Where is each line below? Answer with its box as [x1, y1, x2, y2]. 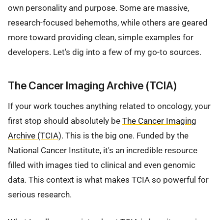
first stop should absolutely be [8, 115, 122, 126]
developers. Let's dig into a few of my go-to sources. [8, 47, 201, 57]
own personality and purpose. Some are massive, [8, 3, 189, 13]
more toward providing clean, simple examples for [8, 32, 193, 43]
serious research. [8, 189, 72, 199]
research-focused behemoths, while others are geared [8, 18, 208, 28]
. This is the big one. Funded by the [61, 130, 189, 140]
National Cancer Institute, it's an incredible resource [8, 145, 197, 155]
